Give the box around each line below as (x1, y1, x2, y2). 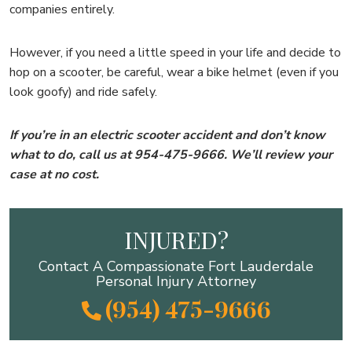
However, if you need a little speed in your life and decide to (9, 43, 341, 61)
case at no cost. (9, 165, 99, 183)
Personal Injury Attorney (96, 271, 256, 291)
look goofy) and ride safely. (9, 82, 157, 101)
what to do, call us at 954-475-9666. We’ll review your (9, 145, 332, 163)
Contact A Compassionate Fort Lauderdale (38, 256, 313, 276)
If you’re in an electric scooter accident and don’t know (9, 126, 325, 144)
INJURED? (123, 223, 229, 255)
